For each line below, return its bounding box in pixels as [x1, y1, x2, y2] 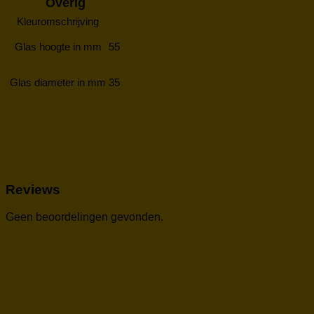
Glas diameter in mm [10, 76, 106, 88]
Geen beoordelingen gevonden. [6, 211, 163, 224]
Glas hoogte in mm [14, 40, 102, 53]
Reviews [6, 182, 60, 198]
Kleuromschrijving [17, 15, 99, 27]
